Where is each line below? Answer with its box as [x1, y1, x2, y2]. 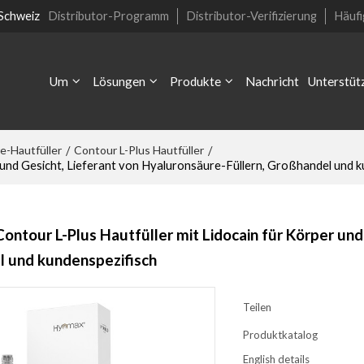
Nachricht [245, 74, 300, 89]
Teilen [242, 300, 271, 314]
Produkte [170, 74, 222, 89]
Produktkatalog [242, 327, 318, 341]
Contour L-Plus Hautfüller [73, 143, 204, 157]
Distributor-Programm [47, 9, 169, 23]
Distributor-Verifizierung [185, 9, 317, 23]
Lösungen [93, 74, 146, 89]
